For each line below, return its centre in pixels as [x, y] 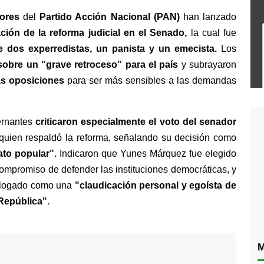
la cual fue [213, 33]
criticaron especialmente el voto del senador [136, 122]
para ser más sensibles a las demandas [150, 80]
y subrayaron [209, 65]
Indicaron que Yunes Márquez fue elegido [146, 154]
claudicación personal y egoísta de [158, 185]
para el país [152, 65]
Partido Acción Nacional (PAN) [110, 17]
